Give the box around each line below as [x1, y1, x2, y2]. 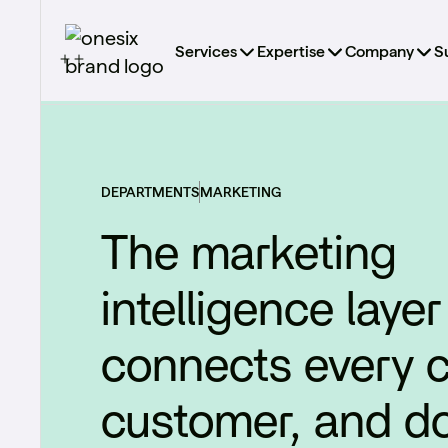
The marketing [101, 231, 397, 279]
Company [345, 42, 414, 61]
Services [175, 42, 237, 61]
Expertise [257, 42, 325, 61]
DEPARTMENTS [101, 184, 199, 200]
